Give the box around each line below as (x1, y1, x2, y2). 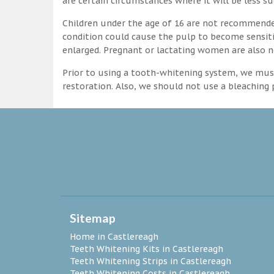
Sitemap (70, 210, 116, 225)
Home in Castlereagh (70, 231, 158, 242)
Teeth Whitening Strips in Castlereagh (70, 255, 231, 267)
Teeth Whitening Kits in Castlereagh (70, 243, 223, 254)
